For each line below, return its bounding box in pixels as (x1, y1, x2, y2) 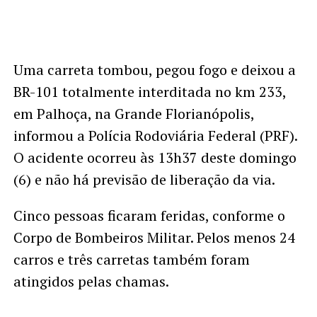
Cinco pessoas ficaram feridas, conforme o (13, 205, 285, 225)
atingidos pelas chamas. (13, 271, 169, 291)
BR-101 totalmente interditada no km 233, (13, 81, 286, 101)
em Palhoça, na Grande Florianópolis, (13, 103, 254, 123)
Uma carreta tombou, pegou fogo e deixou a (13, 59, 296, 79)
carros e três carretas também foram (13, 249, 250, 269)
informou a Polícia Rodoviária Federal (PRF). (13, 125, 297, 145)
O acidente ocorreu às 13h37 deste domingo (13, 147, 296, 167)
